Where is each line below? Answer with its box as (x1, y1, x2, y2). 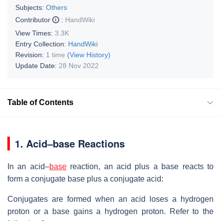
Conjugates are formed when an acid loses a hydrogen (7, 194, 214, 203)
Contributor (15, 15, 52, 24)
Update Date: (15, 61, 59, 70)
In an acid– (7, 162, 49, 171)
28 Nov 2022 (59, 61, 99, 70)
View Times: (15, 29, 55, 37)
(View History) (67, 50, 110, 59)
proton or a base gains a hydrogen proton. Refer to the (7, 207, 214, 216)
